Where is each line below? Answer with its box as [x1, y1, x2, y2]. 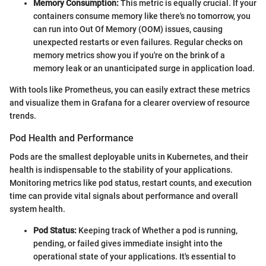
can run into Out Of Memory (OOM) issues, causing [33, 24, 223, 34]
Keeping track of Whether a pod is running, [77, 226, 237, 235]
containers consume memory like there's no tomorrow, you [33, 11, 251, 21]
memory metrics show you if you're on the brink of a [33, 50, 225, 60]
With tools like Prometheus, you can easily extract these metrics [9, 84, 250, 94]
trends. [9, 110, 36, 121]
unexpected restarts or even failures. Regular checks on [33, 37, 243, 47]
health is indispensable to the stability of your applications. [9, 165, 233, 175]
